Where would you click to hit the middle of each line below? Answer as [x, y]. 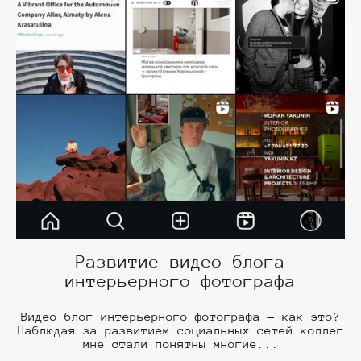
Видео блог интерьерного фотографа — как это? [180, 317]
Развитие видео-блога [180, 262]
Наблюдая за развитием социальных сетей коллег [180, 330]
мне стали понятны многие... [180, 344]
